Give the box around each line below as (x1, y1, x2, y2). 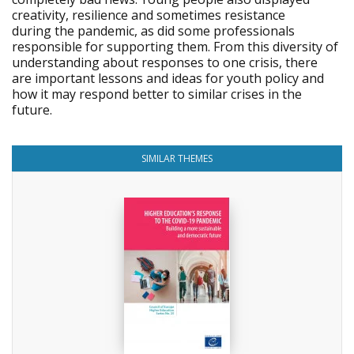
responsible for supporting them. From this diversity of (12, 38, 338, 55)
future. (12, 101, 52, 119)
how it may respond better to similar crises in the (12, 85, 302, 103)
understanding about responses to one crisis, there (12, 54, 318, 71)
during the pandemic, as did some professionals (12, 22, 295, 40)
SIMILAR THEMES (141, 152, 213, 165)
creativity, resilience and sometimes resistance (12, 6, 285, 24)
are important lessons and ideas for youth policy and (12, 70, 324, 87)
